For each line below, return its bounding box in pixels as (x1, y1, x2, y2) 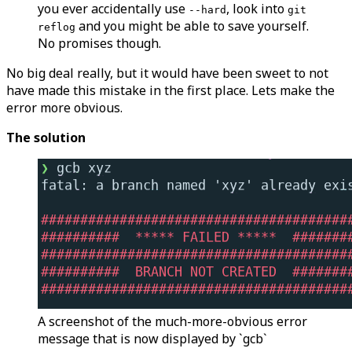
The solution (6, 129, 86, 147)
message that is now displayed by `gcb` (38, 330, 267, 348)
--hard (189, 4, 226, 16)
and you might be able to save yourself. (75, 17, 309, 35)
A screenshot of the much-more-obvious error (38, 313, 307, 331)
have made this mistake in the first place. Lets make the (6, 82, 335, 100)
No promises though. (38, 35, 161, 53)
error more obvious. (6, 99, 123, 117)
